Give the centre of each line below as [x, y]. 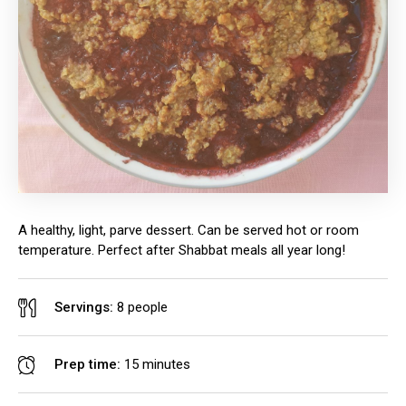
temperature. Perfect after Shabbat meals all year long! [182, 250]
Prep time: [89, 364]
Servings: [86, 307]
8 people [142, 307]
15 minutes [157, 364]
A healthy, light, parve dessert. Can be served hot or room [188, 230]
